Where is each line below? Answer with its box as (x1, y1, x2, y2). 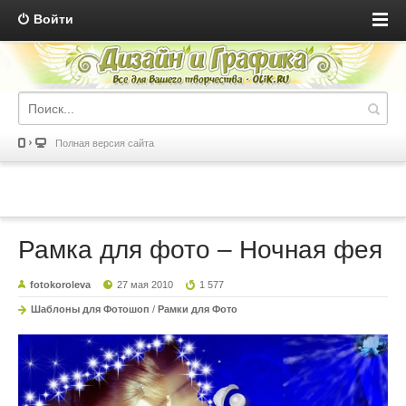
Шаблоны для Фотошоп (31, 304, 150, 315)
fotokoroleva (30, 279, 91, 291)
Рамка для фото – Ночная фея (18, 236, 382, 265)
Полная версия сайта (55, 138, 154, 150)
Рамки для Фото (158, 304, 237, 315)
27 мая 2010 (117, 279, 174, 291)
